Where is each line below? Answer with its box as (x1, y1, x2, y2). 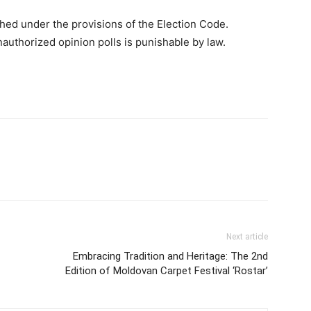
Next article (226, 231, 268, 242)
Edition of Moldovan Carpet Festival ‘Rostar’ (65, 264, 268, 277)
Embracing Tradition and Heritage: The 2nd (73, 249, 268, 262)
